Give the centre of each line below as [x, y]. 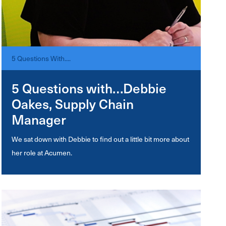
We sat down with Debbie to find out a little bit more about [101, 139]
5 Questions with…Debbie [89, 88]
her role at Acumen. [42, 153]
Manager [39, 119]
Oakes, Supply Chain [73, 104]
